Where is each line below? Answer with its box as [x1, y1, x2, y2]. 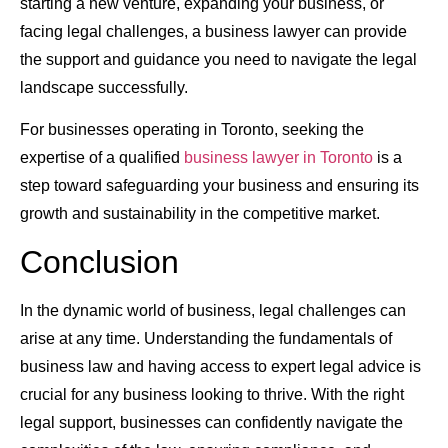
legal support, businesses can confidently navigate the [20, 413, 403, 431]
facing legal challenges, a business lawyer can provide [20, 23, 407, 41]
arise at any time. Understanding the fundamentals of [20, 329, 392, 347]
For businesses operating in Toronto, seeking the [20, 121, 364, 139]
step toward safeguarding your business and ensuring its [20, 177, 419, 195]
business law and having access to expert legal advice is [20, 357, 421, 375]
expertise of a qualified [20, 149, 184, 167]
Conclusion [20, 243, 179, 280]
